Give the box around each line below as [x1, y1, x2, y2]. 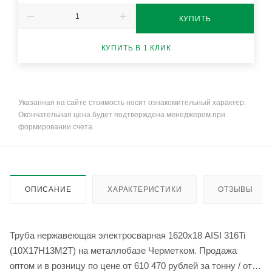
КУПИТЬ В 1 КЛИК [101, 43, 171, 52]
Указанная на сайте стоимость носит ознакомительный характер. [18, 98, 246, 107]
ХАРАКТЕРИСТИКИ [107, 185, 182, 194]
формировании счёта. [18, 123, 94, 132]
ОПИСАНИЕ [25, 185, 72, 194]
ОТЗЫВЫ [218, 185, 254, 194]
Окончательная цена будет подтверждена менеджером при [18, 110, 225, 120]
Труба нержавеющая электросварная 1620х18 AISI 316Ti [10, 230, 245, 241]
